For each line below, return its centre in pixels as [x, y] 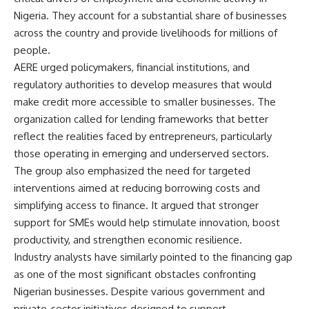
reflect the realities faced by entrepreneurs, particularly [143, 136]
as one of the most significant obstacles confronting [135, 274]
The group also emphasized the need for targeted [132, 170]
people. [32, 50]
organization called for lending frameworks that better [141, 119]
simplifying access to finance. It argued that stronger [136, 205]
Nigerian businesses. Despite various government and [139, 291]
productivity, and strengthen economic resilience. [128, 239]
